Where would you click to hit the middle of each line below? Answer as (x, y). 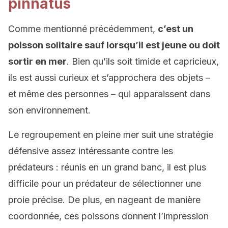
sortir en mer (37, 61)
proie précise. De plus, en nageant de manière (104, 200)
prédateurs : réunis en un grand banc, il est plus (107, 167)
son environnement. (49, 110)
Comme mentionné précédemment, (83, 29)
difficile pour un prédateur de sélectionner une (105, 183)
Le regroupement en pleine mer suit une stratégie (111, 135)
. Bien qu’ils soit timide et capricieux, (143, 61)
